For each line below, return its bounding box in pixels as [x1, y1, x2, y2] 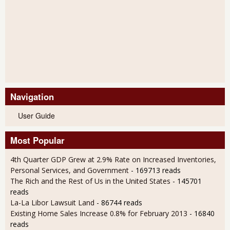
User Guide [18, 110, 55, 121]
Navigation [10, 90, 54, 103]
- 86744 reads [97, 198, 142, 208]
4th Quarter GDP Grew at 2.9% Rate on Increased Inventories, [10, 155, 216, 165]
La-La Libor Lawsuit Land [10, 198, 94, 208]
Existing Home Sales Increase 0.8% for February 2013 [10, 208, 187, 219]
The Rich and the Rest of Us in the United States [10, 176, 172, 186]
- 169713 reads [131, 165, 181, 176]
